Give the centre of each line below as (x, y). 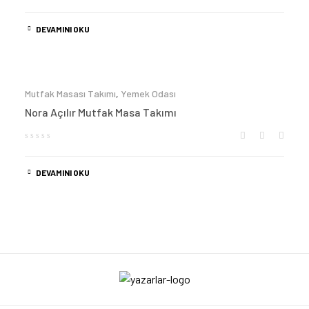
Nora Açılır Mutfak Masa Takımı (101, 112)
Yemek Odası (148, 93)
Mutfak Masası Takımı (70, 93)
